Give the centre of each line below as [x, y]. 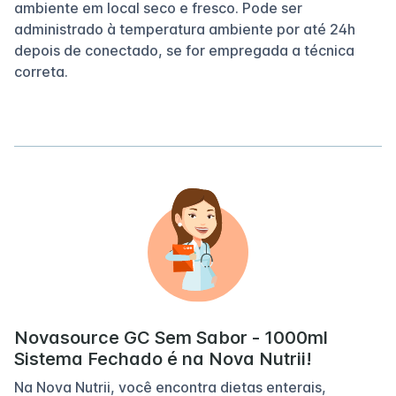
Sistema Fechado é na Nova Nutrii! [163, 359]
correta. [41, 72]
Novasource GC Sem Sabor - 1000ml [171, 338]
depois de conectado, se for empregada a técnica [184, 50]
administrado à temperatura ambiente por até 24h [185, 29]
